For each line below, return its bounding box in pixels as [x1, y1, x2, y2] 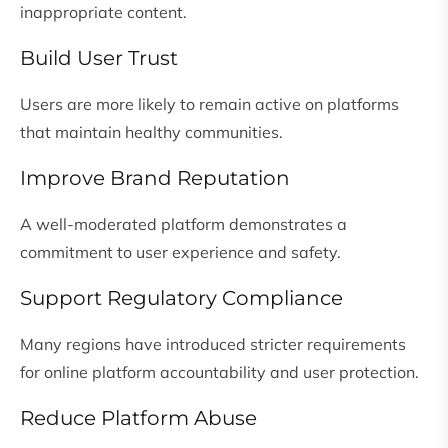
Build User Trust [20, 46, 178, 71]
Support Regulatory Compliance [20, 286, 343, 311]
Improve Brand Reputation [20, 166, 290, 191]
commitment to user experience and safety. [20, 242, 341, 263]
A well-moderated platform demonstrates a [20, 214, 347, 235]
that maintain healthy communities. [20, 122, 283, 143]
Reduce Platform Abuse [20, 406, 257, 431]
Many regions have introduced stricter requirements [20, 334, 406, 355]
